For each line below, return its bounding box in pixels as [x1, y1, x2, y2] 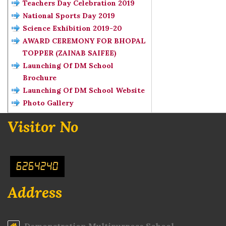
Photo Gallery [23, 98, 74, 107]
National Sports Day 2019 [23, 11, 115, 20]
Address [8, 183, 62, 202]
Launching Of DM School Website [23, 86, 145, 95]
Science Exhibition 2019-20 [23, 24, 122, 33]
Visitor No [8, 117, 78, 136]
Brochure [23, 73, 56, 82]
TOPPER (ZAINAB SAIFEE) [23, 48, 117, 58]
